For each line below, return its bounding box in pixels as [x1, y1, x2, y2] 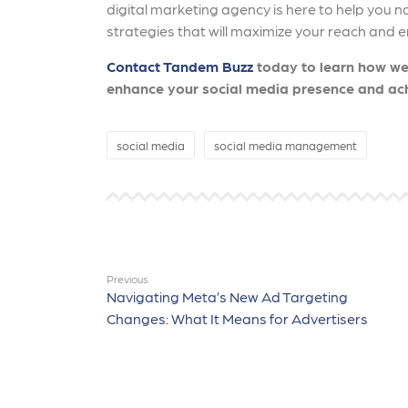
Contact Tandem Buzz [107, 57, 253, 75]
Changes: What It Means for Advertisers [107, 310, 368, 327]
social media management [214, 138, 357, 152]
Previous [107, 272, 148, 285]
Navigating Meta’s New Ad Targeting [107, 288, 348, 305]
